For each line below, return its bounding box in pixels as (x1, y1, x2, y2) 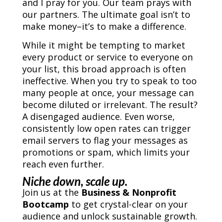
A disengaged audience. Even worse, (22, 111, 175, 123)
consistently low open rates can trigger (22, 122, 191, 135)
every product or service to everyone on (22, 51, 193, 63)
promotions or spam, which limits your (22, 146, 190, 159)
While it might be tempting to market (22, 39, 185, 52)
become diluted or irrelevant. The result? (22, 99, 198, 111)
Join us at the (22, 186, 81, 199)
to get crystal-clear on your (68, 198, 188, 211)
